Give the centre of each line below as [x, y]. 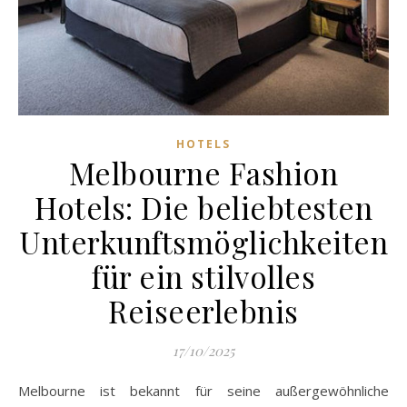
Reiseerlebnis [203, 310]
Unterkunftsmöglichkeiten [203, 241]
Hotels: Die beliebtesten [203, 207]
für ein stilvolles [203, 276]
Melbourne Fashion [203, 172]
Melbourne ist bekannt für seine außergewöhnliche [24, 390]
